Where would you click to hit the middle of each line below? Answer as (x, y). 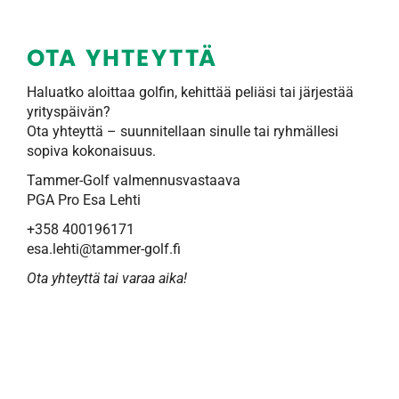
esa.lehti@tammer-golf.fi (104, 249)
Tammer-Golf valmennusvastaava (134, 180)
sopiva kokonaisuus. (91, 151)
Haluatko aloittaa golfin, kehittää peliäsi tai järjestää (190, 92)
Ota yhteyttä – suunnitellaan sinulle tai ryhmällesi (183, 131)
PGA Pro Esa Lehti (84, 200)
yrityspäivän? (69, 112)
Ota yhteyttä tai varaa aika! (107, 278)
